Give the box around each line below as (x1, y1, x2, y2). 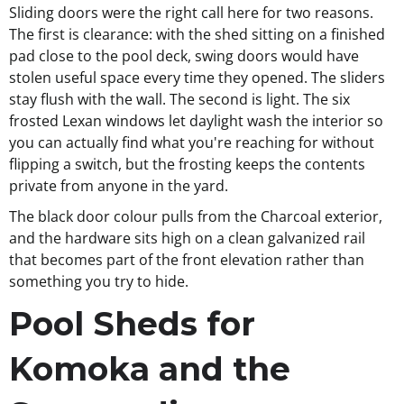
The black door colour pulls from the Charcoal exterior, (9, 207, 382, 227)
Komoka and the (9, 349, 290, 390)
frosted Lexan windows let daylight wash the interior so (9, 111, 383, 132)
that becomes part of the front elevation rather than (9, 250, 364, 271)
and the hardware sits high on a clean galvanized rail (9, 228, 365, 249)
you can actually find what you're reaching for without (9, 133, 374, 153)
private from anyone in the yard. (9, 176, 228, 197)
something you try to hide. (9, 271, 188, 292)
